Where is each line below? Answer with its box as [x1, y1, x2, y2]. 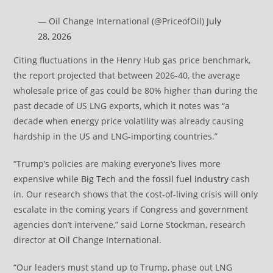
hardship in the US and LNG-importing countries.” [13, 130, 218, 143]
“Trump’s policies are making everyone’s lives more [13, 158, 221, 170]
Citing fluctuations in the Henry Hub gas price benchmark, [13, 54, 251, 66]
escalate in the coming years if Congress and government [13, 204, 249, 216]
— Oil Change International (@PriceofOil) [38, 15, 207, 27]
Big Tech [81, 173, 116, 185]
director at [13, 234, 59, 246]
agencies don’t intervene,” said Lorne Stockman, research [13, 219, 246, 231]
